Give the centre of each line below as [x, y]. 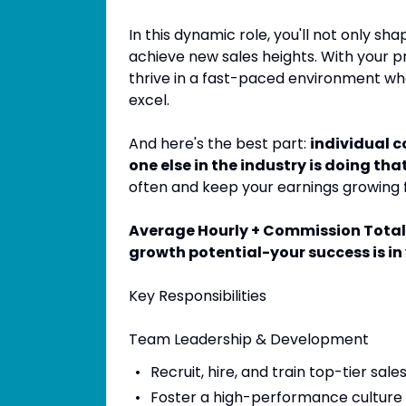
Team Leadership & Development [249, 339]
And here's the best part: [219, 144]
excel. [149, 100]
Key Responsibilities [198, 296]
